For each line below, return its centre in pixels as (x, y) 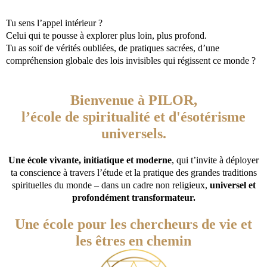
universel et (232, 185)
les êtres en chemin (133, 240)
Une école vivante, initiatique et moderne (90, 160)
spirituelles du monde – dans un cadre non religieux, (111, 185)
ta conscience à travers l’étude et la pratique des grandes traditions (133, 172)
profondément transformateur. (133, 197)
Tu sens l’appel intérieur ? (54, 23)
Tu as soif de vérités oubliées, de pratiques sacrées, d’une (113, 48)
